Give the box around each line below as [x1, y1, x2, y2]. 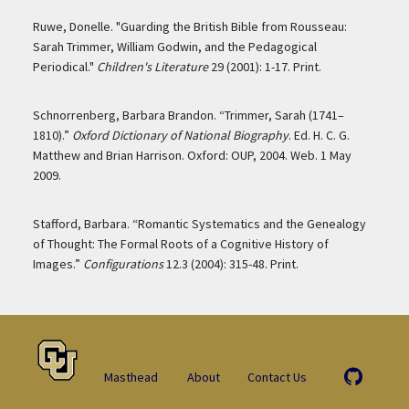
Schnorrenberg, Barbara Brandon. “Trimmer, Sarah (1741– [32, 107, 344, 124]
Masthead [103, 369, 158, 386]
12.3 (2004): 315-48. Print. [163, 256, 299, 273]
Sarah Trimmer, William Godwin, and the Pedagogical [32, 38, 317, 56]
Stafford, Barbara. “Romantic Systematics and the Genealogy [32, 215, 366, 233]
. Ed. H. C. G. [288, 127, 350, 144]
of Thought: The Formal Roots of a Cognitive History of [32, 236, 329, 253]
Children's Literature [96, 58, 208, 76]
